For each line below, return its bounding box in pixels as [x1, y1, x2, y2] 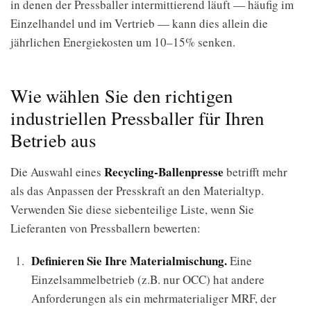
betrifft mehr [224, 164, 287, 180]
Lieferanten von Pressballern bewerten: [10, 220, 201, 236]
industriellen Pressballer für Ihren [10, 106, 264, 131]
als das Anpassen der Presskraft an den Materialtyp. [10, 183, 264, 199]
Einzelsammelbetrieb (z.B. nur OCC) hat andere [31, 271, 264, 287]
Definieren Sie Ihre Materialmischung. [31, 252, 227, 269]
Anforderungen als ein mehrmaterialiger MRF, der [31, 290, 276, 306]
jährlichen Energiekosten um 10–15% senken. [10, 34, 235, 50]
